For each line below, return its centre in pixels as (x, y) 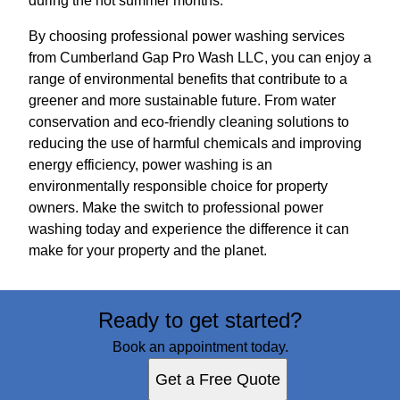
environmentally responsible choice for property (178, 186)
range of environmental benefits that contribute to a (188, 79)
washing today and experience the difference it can (189, 229)
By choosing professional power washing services (187, 36)
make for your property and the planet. (148, 250)
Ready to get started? (200, 320)
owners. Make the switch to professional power (176, 207)
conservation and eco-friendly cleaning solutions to (189, 121)
